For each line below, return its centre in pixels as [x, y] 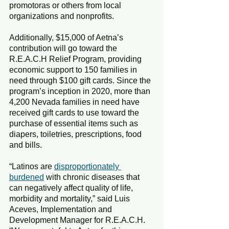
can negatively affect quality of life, [72, 188]
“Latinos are [32, 166]
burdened [27, 177]
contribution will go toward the [64, 48]
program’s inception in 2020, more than [81, 91]
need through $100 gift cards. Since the [81, 80]
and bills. [26, 145]
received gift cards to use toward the [75, 112]
